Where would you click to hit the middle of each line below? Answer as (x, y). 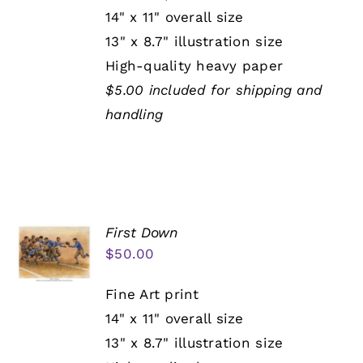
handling (135, 115)
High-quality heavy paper (194, 66)
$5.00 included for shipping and (214, 90)
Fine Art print (152, 295)
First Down (142, 233)
